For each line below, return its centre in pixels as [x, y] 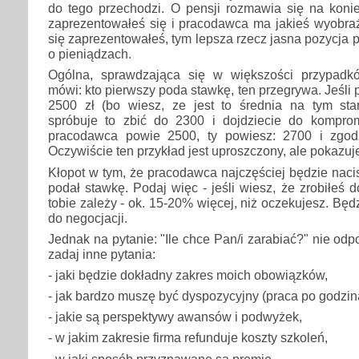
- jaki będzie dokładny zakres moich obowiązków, [188, 274]
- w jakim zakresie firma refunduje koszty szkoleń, [188, 338]
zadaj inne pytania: [102, 254]
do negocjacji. [88, 218]
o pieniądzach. [90, 54]
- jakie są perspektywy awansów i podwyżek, [175, 317]
